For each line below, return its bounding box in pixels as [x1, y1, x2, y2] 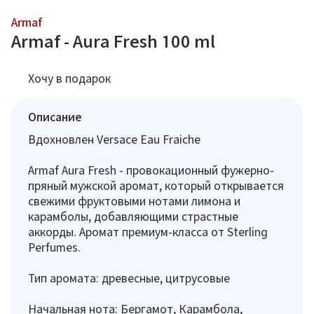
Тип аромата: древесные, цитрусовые [28, 271, 230, 285]
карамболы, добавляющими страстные [28, 210, 238, 223]
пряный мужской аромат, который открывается [28, 179, 284, 192]
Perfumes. [28, 240, 81, 254]
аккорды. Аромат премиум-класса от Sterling [28, 225, 268, 238]
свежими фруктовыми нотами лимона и [28, 194, 240, 207]
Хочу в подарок [28, 71, 111, 85]
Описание [28, 110, 82, 123]
